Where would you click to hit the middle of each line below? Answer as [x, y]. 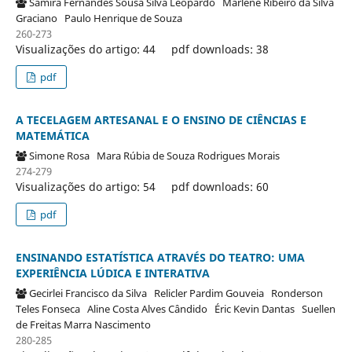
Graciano [40, 18]
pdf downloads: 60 [220, 187]
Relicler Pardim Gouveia [212, 293]
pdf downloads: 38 [220, 49]
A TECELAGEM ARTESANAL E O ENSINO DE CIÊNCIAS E [161, 120]
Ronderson [297, 293]
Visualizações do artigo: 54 [85, 187]
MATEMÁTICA [52, 136]
